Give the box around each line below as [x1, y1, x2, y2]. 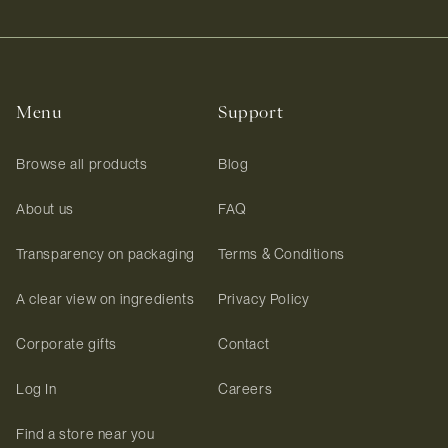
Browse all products [16, 156, 148, 173]
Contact [218, 336, 270, 353]
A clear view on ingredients [16, 291, 195, 308]
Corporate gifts [16, 336, 117, 353]
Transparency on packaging [16, 246, 195, 263]
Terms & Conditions [218, 246, 345, 263]
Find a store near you [16, 426, 155, 443]
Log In [16, 381, 57, 398]
